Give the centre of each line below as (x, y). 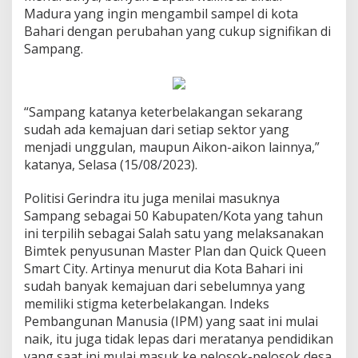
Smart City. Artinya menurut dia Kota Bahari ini (163, 268)
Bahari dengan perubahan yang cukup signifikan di (177, 31)
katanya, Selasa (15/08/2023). (111, 164)
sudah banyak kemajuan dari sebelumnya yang (165, 286)
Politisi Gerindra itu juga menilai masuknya (152, 198)
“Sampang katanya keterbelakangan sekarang (163, 111)
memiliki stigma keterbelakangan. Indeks (147, 303)
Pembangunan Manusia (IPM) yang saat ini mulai (171, 321)
